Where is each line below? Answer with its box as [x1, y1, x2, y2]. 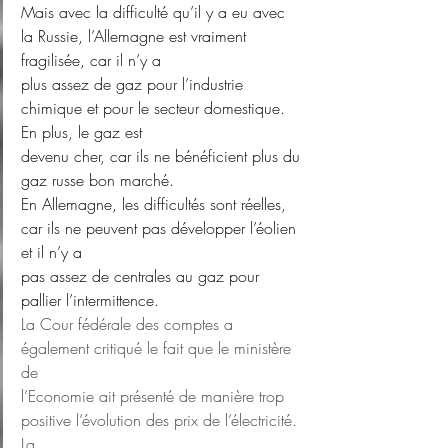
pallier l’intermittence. [21, 289, 159, 312]
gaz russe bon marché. [21, 169, 174, 192]
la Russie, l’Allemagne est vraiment [21, 25, 251, 48]
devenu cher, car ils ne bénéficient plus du [21, 145, 305, 168]
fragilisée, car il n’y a [21, 49, 161, 72]
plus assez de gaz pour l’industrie [21, 73, 248, 96]
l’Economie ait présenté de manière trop [21, 385, 289, 408]
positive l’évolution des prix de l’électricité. [21, 409, 302, 432]
